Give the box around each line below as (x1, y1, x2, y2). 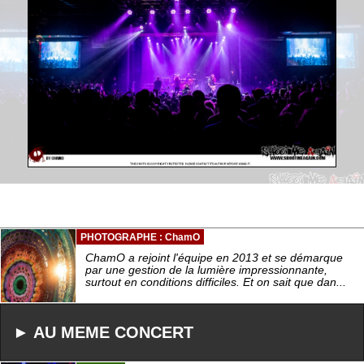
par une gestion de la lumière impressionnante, (85, 264, 327, 277)
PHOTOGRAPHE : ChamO (80, 232, 200, 244)
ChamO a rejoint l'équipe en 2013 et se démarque (85, 252, 343, 265)
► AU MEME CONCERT (13, 323, 193, 341)
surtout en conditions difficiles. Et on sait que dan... (85, 276, 346, 289)
